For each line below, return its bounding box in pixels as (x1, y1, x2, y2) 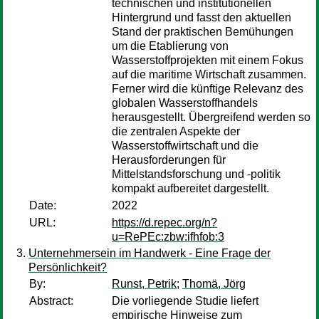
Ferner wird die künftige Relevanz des (112, 83, 303, 95)
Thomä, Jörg (182, 278, 246, 290)
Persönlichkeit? (28, 261, 107, 273)
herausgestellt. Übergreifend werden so (112, 111, 310, 123)
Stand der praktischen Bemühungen (112, 26, 293, 38)
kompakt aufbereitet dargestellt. (112, 182, 269, 194)
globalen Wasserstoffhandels (112, 97, 258, 109)
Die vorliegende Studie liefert (112, 295, 258, 307)
